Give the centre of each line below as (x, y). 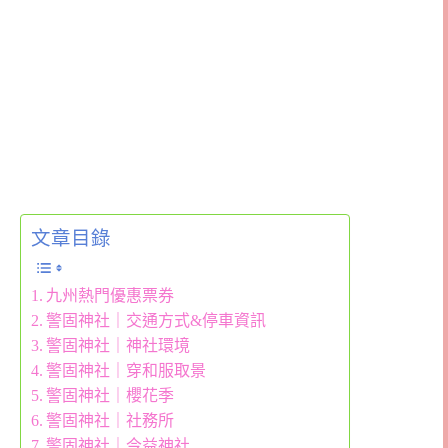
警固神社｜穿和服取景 (126, 371)
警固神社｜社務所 (110, 421)
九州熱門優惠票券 (110, 296)
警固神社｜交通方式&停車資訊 (156, 321)
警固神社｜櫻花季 (110, 396)
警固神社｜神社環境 (118, 346)
